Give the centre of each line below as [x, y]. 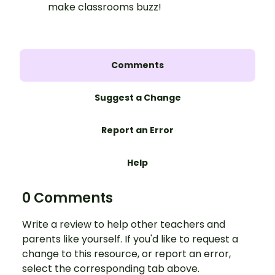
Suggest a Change [137, 98]
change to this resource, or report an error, [126, 254]
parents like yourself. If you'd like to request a [130, 239]
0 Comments [68, 198]
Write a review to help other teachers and [124, 225]
